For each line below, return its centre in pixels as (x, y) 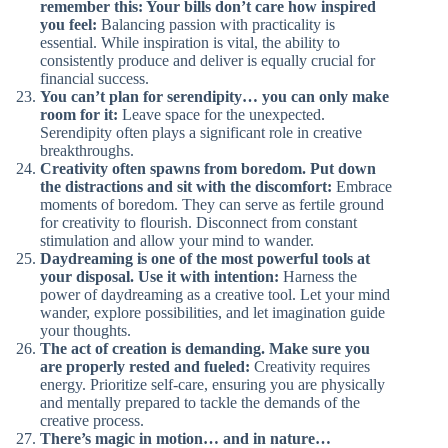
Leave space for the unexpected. (221, 114)
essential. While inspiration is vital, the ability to (190, 42)
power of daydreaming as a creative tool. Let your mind (215, 294)
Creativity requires (310, 366)
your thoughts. (85, 330)
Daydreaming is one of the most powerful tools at (205, 258)
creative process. (92, 420)
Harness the (318, 276)
